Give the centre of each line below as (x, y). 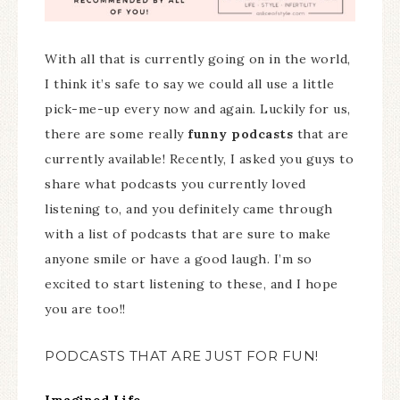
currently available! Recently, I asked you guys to (199, 158)
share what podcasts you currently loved (175, 183)
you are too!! (85, 308)
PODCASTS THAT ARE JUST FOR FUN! (182, 355)
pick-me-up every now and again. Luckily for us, (198, 108)
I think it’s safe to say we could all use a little (189, 83)
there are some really (116, 133)
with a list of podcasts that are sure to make (188, 233)
